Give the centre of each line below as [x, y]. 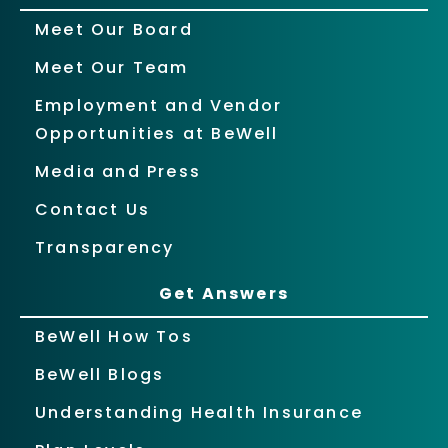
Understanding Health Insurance [199, 412]
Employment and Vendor [159, 105]
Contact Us [92, 209]
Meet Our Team [112, 67]
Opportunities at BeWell [157, 133]
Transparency [105, 247]
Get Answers [224, 293]
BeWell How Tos [114, 336]
